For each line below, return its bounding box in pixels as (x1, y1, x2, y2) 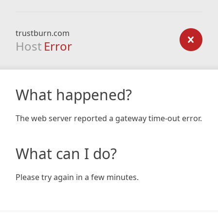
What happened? (16, 85, 132, 105)
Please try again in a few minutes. (16, 172, 139, 182)
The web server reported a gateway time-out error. (16, 113, 202, 124)
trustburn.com (16, 28, 70, 38)
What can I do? (16, 144, 117, 163)
